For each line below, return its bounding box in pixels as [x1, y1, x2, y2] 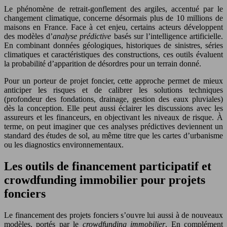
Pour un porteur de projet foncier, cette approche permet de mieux [4, 76, 223, 85]
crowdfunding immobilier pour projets [4, 173, 205, 186]
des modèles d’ [4, 31, 53, 41]
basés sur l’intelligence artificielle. [111, 31, 223, 41]
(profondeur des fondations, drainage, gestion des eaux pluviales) [4, 94, 223, 103]
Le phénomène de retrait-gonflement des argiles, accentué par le [4, 4, 223, 13]
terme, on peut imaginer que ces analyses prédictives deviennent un [4, 122, 223, 131]
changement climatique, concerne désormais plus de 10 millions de [4, 13, 223, 22]
